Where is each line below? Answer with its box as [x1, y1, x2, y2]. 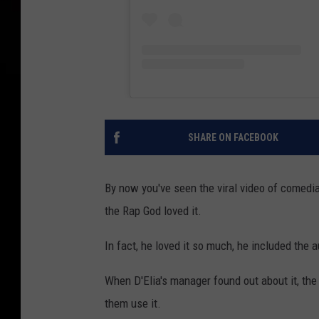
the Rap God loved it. [105, 203, 202, 218]
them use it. [105, 296, 161, 310]
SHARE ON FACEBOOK [187, 131, 278, 143]
